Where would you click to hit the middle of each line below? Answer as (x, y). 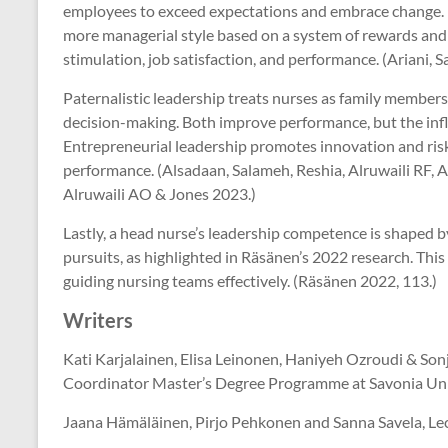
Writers (98, 320)
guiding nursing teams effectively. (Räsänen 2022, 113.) (250, 281)
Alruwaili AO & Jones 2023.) (161, 194)
